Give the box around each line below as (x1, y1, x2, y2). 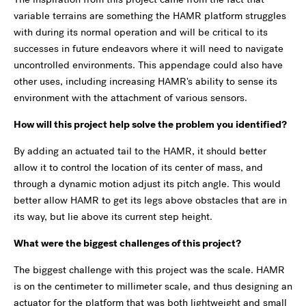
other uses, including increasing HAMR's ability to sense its (14, 74, 277, 88)
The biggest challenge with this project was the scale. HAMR (14, 262, 285, 277)
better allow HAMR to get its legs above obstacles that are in (14, 193, 287, 207)
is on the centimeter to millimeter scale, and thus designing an (14, 279, 292, 293)
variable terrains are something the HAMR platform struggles (14, 8, 286, 23)
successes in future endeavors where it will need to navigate (14, 41, 283, 55)
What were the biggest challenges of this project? (14, 236, 241, 250)
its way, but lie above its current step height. (14, 209, 212, 223)
